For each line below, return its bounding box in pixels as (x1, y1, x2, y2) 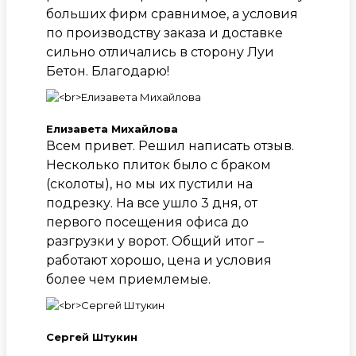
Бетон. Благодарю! (46, 63, 169, 79)
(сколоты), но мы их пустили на (46, 176, 253, 192)
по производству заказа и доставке (46, 25, 283, 41)
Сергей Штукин (46, 330, 137, 343)
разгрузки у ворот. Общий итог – (46, 233, 264, 249)
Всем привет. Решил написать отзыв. (46, 137, 294, 153)
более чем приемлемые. (46, 271, 211, 287)
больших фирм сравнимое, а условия (46, 6, 298, 21)
